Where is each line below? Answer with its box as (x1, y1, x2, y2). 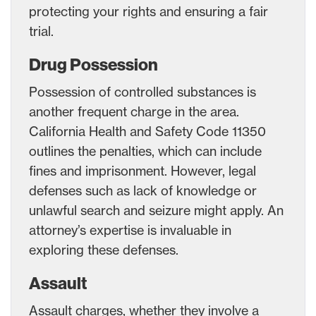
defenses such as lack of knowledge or (29, 182, 257, 198)
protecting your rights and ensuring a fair (29, 3, 268, 19)
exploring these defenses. (29, 241, 178, 257)
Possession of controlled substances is (29, 83, 256, 99)
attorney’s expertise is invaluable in (29, 221, 231, 238)
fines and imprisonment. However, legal (29, 162, 256, 178)
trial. (29, 23, 54, 39)
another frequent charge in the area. (29, 103, 239, 119)
